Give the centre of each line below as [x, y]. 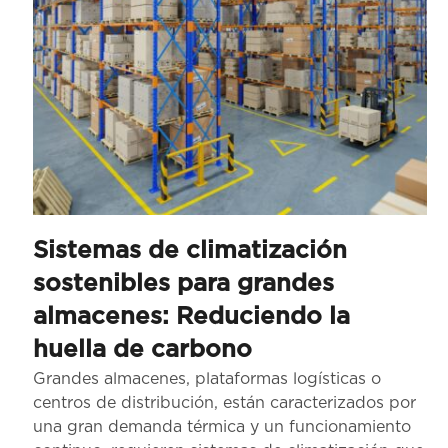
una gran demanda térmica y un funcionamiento [222, 427]
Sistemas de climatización [190, 251]
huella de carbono [142, 350]
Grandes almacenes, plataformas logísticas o [207, 379]
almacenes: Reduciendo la [191, 317]
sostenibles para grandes [183, 284]
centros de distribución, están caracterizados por [224, 403]
